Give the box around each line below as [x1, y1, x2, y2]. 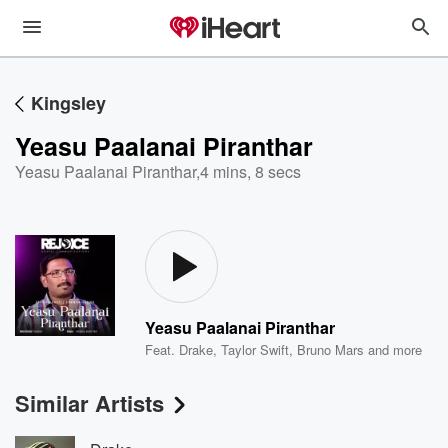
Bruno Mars [297, 340, 365, 359]
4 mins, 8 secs [200, 160, 301, 183]
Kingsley [31, 90, 106, 116]
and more [364, 340, 423, 359]
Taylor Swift [221, 340, 290, 359]
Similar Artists [15, 387, 164, 419]
